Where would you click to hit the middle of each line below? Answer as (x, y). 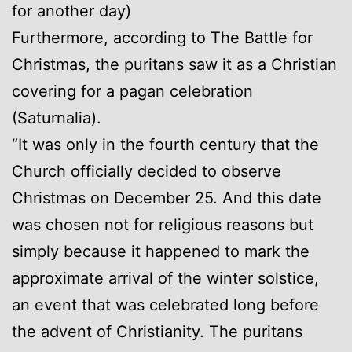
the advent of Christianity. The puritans (157, 331)
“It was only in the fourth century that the (165, 144)
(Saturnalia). (57, 117)
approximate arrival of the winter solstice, (165, 278)
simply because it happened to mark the (161, 251)
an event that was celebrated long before (165, 304)
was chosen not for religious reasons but (163, 224)
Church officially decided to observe (147, 171)
